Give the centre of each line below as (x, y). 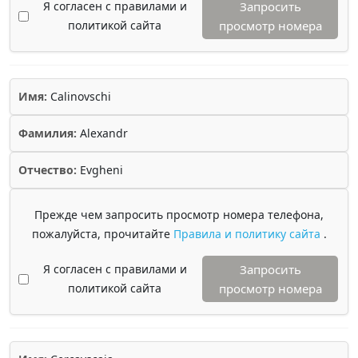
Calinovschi (79, 96)
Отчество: (48, 170)
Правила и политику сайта (248, 234)
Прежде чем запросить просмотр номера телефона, (179, 215)
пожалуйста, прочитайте (102, 234)
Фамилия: (48, 133)
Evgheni (100, 170)
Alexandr (102, 133)
